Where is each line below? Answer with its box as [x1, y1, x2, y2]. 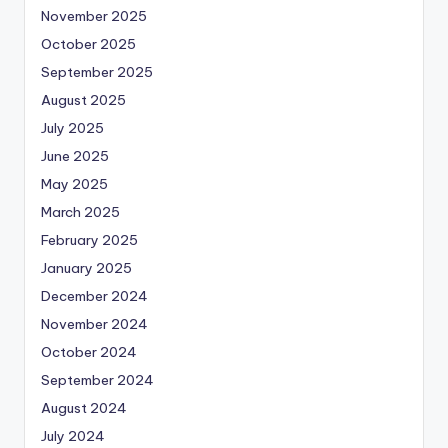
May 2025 [41, 174, 108, 193]
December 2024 [41, 286, 148, 305]
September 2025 [41, 62, 153, 81]
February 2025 [41, 230, 138, 249]
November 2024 [41, 314, 148, 333]
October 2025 [41, 34, 136, 53]
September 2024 [41, 370, 154, 389]
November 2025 [41, 6, 147, 25]
